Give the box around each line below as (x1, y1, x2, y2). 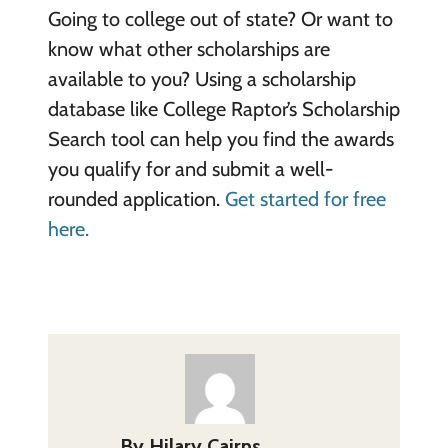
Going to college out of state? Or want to (47, 6, 393, 31)
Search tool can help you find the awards (47, 126, 394, 151)
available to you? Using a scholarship (47, 66, 356, 91)
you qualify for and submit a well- (47, 156, 333, 181)
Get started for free (224, 186, 386, 211)
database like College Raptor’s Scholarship (47, 96, 400, 121)
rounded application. (47, 186, 225, 211)
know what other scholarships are (47, 36, 330, 61)
